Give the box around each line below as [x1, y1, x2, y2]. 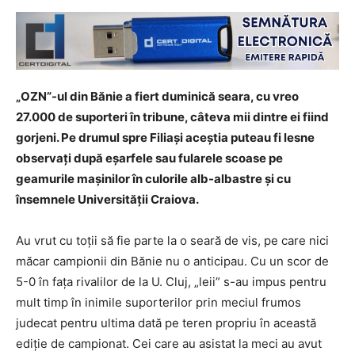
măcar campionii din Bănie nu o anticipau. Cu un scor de [16, 253, 329, 269]
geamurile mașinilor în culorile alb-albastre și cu [16, 170, 291, 186]
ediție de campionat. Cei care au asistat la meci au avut [16, 335, 322, 351]
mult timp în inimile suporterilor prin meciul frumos [16, 294, 301, 310]
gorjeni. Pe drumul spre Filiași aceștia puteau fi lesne [16, 129, 315, 145]
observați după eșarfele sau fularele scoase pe [16, 150, 283, 166]
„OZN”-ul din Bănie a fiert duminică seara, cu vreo [16, 88, 299, 104]
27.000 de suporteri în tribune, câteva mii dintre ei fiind [16, 109, 329, 124]
